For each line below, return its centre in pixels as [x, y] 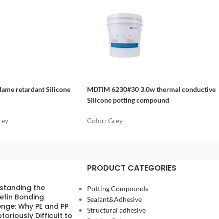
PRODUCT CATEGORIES [131, 168]
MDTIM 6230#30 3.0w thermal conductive [151, 89]
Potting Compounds [117, 188]
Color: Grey [105, 120]
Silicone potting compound [128, 100]
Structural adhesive [116, 210]
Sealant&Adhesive [114, 199]
